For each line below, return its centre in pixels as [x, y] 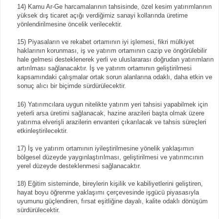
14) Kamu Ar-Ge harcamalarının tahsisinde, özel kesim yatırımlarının [114, 6]
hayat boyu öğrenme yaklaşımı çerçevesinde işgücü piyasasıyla [108, 192]
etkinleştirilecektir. [43, 131]
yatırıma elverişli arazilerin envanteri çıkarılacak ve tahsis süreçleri [112, 122]
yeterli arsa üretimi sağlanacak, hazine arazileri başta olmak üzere [111, 113]
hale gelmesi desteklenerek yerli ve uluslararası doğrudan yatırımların [115, 59]
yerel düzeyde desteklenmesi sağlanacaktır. [79, 166]
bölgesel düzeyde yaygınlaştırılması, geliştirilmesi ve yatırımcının [110, 157]
